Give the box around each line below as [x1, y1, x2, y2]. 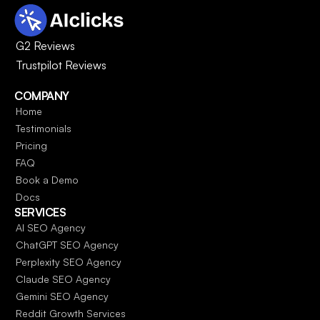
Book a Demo [16, 174, 79, 186]
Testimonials [16, 122, 71, 134]
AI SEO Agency [16, 221, 86, 234]
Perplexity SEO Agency [16, 256, 121, 268]
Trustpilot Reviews [16, 58, 106, 72]
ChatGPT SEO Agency [16, 239, 119, 251]
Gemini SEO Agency [16, 290, 109, 302]
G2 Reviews [16, 39, 75, 53]
